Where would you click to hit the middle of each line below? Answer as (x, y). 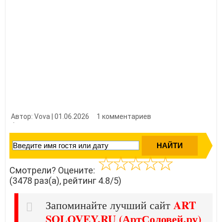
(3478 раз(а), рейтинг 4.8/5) (65, 180)
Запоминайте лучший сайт (110, 205)
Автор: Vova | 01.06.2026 (50, 116)
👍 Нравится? (33, 126)
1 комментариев (124, 116)
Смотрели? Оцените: (53, 170)
